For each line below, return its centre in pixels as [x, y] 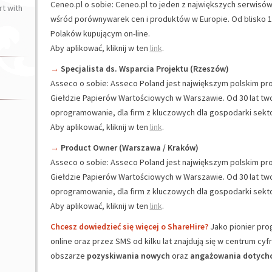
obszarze [68, 256]
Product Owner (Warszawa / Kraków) [129, 148]
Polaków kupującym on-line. [100, 33]
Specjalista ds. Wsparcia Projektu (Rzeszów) [144, 69]
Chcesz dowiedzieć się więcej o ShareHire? [129, 226]
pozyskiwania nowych [129, 256]
